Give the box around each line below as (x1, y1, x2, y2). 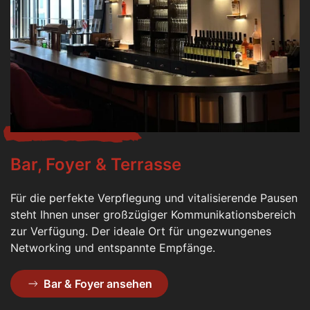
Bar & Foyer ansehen (44, 276, 152, 291)
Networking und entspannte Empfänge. (10, 240, 215, 255)
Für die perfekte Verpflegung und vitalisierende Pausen (10, 190, 298, 205)
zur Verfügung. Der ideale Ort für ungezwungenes (10, 224, 271, 238)
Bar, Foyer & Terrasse (10, 154, 181, 174)
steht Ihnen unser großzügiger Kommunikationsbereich (10, 207, 295, 221)
